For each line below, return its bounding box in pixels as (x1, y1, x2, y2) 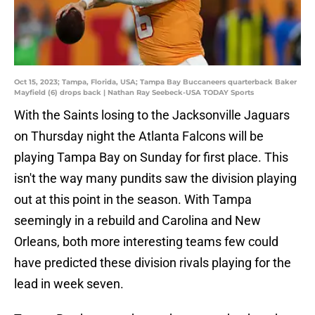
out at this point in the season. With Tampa (14, 192, 252, 207)
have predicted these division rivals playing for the (14, 255, 291, 271)
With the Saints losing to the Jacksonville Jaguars (14, 108, 290, 123)
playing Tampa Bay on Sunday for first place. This (14, 150, 288, 165)
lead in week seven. (14, 276, 124, 292)
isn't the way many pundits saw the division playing (14, 171, 297, 186)
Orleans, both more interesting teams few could (14, 234, 278, 250)
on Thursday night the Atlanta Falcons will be (14, 129, 264, 144)
